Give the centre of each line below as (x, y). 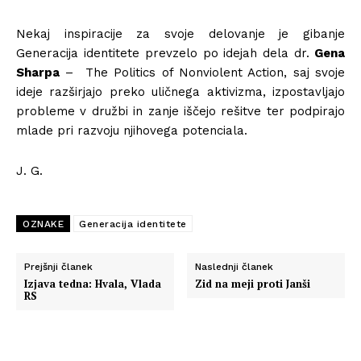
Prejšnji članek (58, 266)
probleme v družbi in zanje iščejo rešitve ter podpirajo (180, 111)
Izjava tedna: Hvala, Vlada (93, 283)
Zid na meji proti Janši (253, 283)
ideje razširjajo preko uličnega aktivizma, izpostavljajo (180, 91)
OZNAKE (43, 224)
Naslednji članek (234, 266)
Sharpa (38, 72)
